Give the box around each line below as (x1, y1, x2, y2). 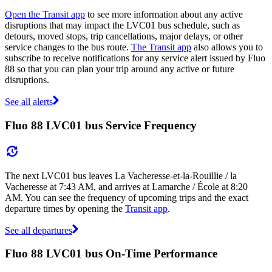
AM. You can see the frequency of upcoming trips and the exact (5, 192, 248, 203)
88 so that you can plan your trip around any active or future (5, 64, 234, 75)
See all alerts (5, 97, 53, 107)
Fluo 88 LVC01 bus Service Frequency (5, 118, 197, 132)
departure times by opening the (5, 203, 125, 214)
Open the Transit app (5, 9, 85, 20)
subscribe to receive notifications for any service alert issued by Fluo (5, 53, 265, 64)
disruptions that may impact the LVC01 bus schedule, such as (5, 20, 240, 31)
